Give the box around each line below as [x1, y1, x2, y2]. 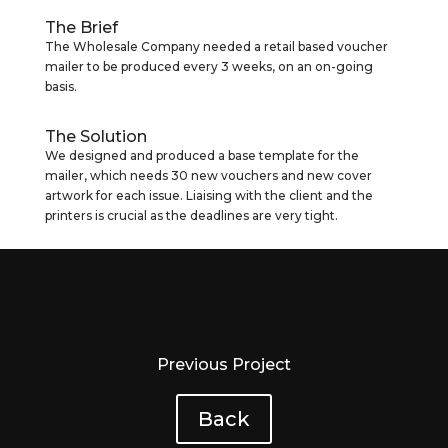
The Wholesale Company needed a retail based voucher [44, 39, 388, 55]
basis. [44, 79, 77, 95]
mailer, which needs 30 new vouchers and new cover [44, 168, 372, 184]
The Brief [44, 18, 118, 38]
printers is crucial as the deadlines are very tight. [44, 208, 338, 224]
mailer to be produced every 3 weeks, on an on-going [44, 59, 373, 75]
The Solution [44, 127, 147, 147]
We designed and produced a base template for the [44, 148, 359, 164]
